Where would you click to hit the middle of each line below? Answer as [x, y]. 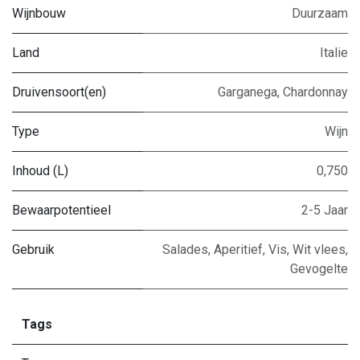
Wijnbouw [39, 13]
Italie [334, 53]
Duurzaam [320, 13]
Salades [185, 250]
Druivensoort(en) [59, 92]
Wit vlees [319, 250]
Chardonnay [315, 92]
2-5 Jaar [325, 210]
